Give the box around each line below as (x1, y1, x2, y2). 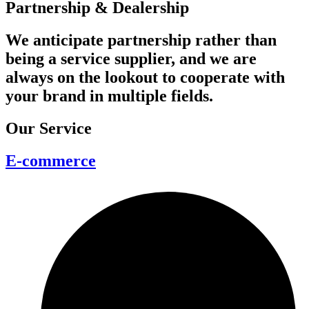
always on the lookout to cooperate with (6, 68, 285, 86)
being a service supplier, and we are (6, 49, 257, 68)
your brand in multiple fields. (6, 86, 213, 105)
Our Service (6, 119, 92, 137)
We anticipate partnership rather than (6, 30, 277, 49)
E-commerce (6, 151, 96, 170)
